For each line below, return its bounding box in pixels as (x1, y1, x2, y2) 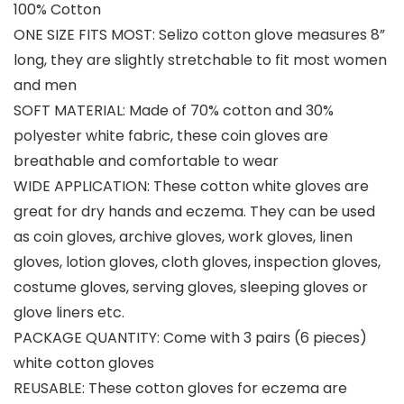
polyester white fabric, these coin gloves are (14, 125, 328, 147)
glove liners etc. (14, 302, 124, 324)
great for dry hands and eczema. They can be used (14, 201, 375, 223)
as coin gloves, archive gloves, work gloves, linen (14, 226, 353, 248)
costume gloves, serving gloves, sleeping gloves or (14, 277, 368, 298)
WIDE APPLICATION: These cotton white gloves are (14, 176, 369, 197)
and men (14, 75, 77, 96)
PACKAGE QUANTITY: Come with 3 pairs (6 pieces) (14, 327, 367, 349)
